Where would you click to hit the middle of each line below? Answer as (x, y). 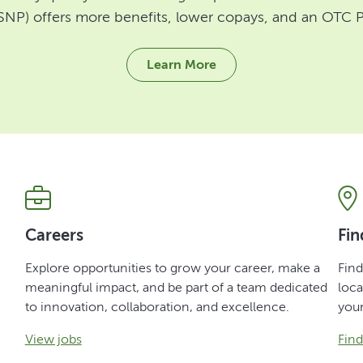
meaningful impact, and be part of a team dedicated (176, 287)
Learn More (181, 64)
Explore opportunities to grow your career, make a (172, 267)
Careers (54, 235)
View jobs (53, 339)
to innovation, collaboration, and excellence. (157, 306)
